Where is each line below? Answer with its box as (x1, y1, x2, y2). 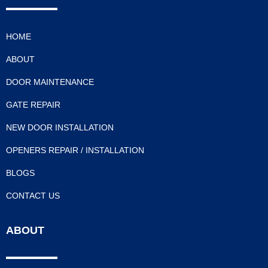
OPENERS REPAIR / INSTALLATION (6, 145, 144, 155)
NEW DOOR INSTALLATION (6, 123, 114, 132)
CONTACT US (6, 191, 60, 200)
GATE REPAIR (6, 100, 60, 109)
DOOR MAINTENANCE (6, 77, 94, 87)
